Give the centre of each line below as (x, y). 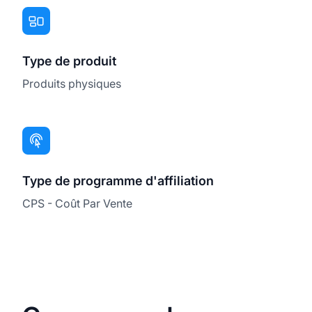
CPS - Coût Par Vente (77, 203)
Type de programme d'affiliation (118, 180)
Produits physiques (72, 83)
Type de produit (69, 61)
